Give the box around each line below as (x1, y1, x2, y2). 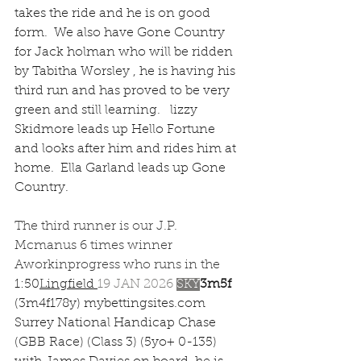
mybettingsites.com (84, 297, 205, 310)
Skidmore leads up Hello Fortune (15, 123, 218, 136)
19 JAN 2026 (98, 278, 176, 291)
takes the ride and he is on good (15, 7, 214, 20)
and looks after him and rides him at (15, 143, 239, 156)
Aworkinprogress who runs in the (15, 259, 223, 272)
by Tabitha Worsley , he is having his (15, 65, 239, 78)
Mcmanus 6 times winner (15, 239, 176, 252)
